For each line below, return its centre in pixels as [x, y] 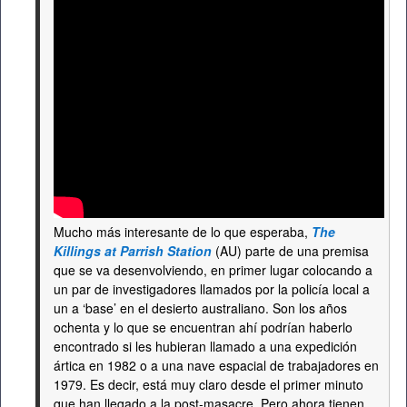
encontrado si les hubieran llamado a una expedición [205, 346]
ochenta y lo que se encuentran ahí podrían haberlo [203, 327]
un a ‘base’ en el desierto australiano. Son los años [200, 308]
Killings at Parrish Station [133, 251]
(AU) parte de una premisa [290, 251]
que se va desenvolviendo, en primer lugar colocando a [213, 270]
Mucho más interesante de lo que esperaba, [183, 232]
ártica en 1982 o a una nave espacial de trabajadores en [216, 365]
